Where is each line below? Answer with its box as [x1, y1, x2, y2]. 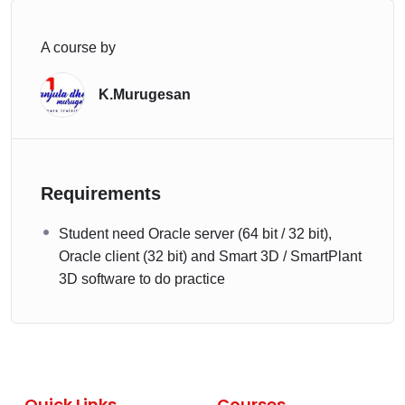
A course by [41, 40, 116, 56]
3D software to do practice [59, 271, 225, 287]
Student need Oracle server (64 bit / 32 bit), [59, 226, 332, 242]
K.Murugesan [99, 87, 191, 103]
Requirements [41, 184, 161, 204]
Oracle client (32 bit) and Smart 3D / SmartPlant [59, 249, 362, 265]
